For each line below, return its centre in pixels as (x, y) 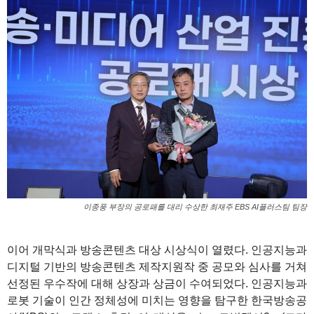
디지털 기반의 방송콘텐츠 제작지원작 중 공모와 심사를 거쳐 (157, 267)
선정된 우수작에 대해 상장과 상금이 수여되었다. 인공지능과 (157, 284)
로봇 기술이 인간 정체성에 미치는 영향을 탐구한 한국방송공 (157, 301)
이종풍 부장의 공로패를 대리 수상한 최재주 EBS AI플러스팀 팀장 (195, 207)
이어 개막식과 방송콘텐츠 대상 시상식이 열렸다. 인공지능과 (157, 250)
